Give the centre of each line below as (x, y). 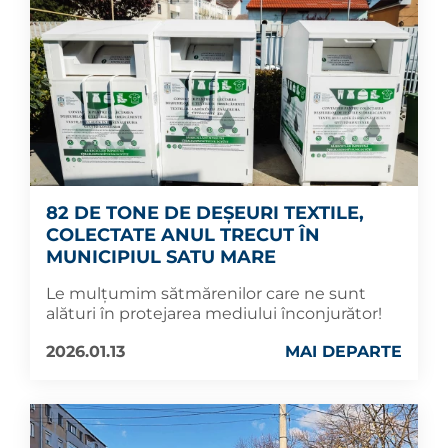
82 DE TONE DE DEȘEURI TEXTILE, (205, 213)
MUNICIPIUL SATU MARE (161, 257)
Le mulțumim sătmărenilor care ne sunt (206, 294)
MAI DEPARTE (343, 352)
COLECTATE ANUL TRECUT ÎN (183, 235)
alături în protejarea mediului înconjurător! (214, 314)
